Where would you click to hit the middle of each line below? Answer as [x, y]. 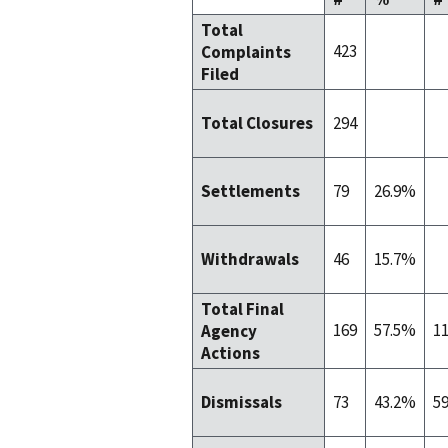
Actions [230, 353]
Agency [229, 331]
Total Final [242, 309]
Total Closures [257, 123]
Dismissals [241, 402]
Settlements [250, 191]
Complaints [246, 52]
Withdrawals [250, 259]
